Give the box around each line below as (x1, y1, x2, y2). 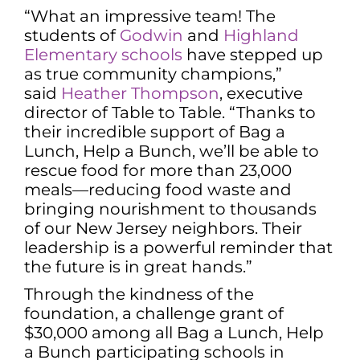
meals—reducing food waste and (24, 179, 292, 199)
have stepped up (182, 44, 323, 64)
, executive (219, 83, 303, 103)
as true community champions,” (24, 63, 282, 84)
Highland (223, 25, 299, 45)
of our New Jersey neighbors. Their (24, 218, 302, 238)
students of (24, 25, 120, 45)
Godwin (120, 25, 183, 45)
